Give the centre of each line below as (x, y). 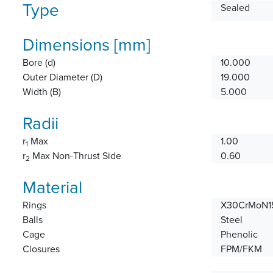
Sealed (235, 8)
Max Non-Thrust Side (76, 156)
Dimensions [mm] (87, 45)
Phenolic (239, 234)
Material (52, 187)
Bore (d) (39, 62)
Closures (41, 249)
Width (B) (42, 92)
